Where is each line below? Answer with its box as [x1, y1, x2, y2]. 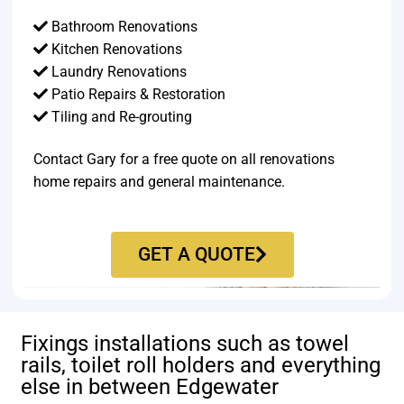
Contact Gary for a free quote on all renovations [33, 151, 335, 169]
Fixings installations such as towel [21, 331, 350, 357]
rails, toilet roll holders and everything [21, 353, 381, 379]
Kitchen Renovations [48, 40, 183, 58]
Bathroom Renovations [48, 17, 198, 35]
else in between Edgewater [21, 374, 280, 400]
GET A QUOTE [137, 243, 255, 265]
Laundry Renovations [48, 62, 188, 80]
